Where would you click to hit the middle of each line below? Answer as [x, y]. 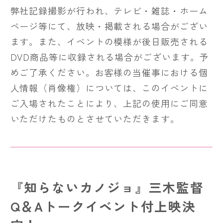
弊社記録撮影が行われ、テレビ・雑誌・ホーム [109, 10]
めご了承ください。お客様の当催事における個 [109, 72]
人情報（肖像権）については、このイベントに [109, 87]
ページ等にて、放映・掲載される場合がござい [109, 26]
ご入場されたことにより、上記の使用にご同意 [109, 103]
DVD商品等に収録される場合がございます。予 [110, 56]
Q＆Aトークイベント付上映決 [103, 206]
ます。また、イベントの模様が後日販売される [109, 41]
